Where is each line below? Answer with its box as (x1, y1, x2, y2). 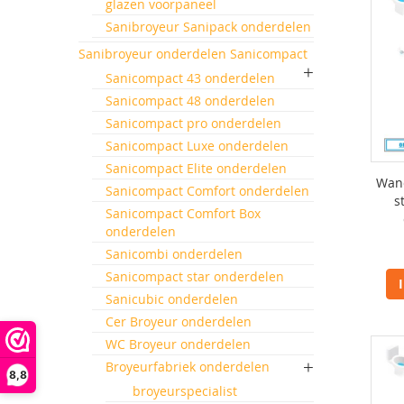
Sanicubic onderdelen (106, 290, 238, 308)
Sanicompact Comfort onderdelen (106, 182, 309, 199)
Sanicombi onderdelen (106, 245, 243, 262)
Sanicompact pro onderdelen (106, 115, 281, 132)
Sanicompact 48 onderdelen (106, 92, 275, 109)
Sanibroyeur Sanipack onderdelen (106, 18, 311, 35)
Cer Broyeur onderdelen (106, 313, 252, 330)
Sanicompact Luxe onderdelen (106, 137, 289, 154)
